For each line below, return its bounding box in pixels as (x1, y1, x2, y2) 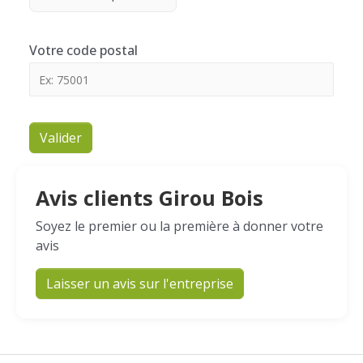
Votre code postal (29, 41, 138, 59)
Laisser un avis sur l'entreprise (46, 275, 233, 293)
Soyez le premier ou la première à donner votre (36, 217, 323, 235)
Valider (40, 129, 82, 147)
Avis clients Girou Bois (36, 184, 263, 211)
